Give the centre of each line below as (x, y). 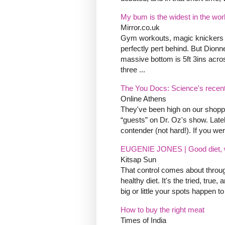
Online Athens (143, 99)
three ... (133, 70)
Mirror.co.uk (140, 28)
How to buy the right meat (162, 210)
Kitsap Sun (138, 160)
